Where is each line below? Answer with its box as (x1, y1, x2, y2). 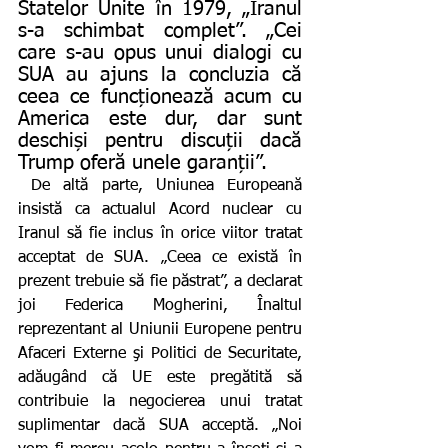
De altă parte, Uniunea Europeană (18, 177, 32, 194)
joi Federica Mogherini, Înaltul (18, 297, 302, 314)
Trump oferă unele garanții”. (18, 152, 279, 173)
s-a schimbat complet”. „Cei (18, 20, 302, 41)
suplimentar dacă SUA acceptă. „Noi (18, 417, 302, 434)
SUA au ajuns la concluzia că (18, 64, 302, 85)
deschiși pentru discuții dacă (18, 130, 302, 151)
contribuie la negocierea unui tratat (18, 393, 302, 410)
